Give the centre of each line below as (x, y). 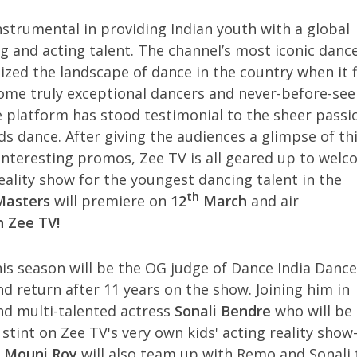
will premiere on (110, 201)
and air (273, 201)
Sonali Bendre (222, 311)
